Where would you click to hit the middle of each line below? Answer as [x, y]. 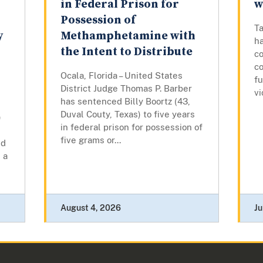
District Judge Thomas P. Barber [126, 89]
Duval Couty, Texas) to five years [127, 114]
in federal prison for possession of [131, 127]
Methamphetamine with [128, 36]
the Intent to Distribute [126, 52]
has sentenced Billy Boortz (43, [125, 102]
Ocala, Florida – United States [121, 76]
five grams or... [90, 140]
